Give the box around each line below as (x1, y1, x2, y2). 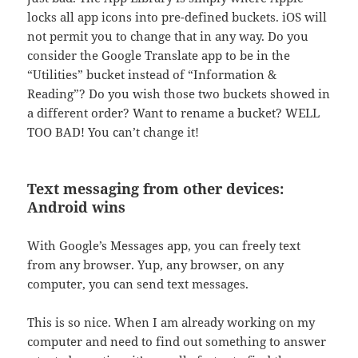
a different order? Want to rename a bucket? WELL (27, 105, 320, 121)
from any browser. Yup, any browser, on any (27, 257, 284, 273)
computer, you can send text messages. (27, 276, 249, 292)
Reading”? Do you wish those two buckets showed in (27, 86, 331, 102)
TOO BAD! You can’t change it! (27, 124, 200, 141)
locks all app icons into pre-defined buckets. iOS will (27, 9, 328, 26)
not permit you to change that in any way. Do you (27, 28, 309, 45)
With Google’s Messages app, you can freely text (27, 237, 301, 254)
